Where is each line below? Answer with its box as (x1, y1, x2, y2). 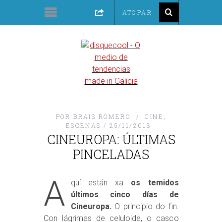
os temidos (123, 178, 179, 187)
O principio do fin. (111, 202, 179, 211)
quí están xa (70, 178, 123, 187)
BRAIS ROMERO (73, 112, 131, 120)
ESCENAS (65, 121, 101, 129)
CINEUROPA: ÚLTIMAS (47, 131, 175, 148)
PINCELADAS (73, 146, 149, 163)
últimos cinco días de (70, 190, 179, 199)
